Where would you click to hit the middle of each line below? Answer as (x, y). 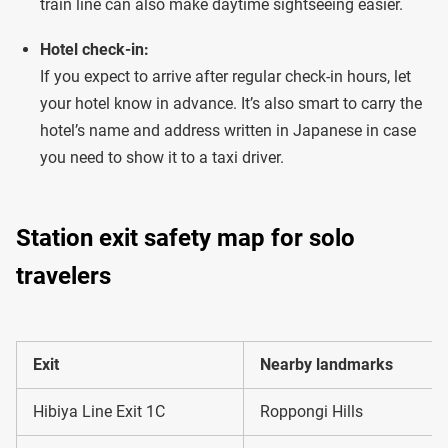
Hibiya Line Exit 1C (99, 412)
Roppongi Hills (311, 412)
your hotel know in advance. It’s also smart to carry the (231, 104)
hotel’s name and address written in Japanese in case (228, 131)
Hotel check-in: (94, 50)
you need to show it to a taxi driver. (162, 158)
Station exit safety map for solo (185, 238)
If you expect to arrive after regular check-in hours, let (225, 77)
